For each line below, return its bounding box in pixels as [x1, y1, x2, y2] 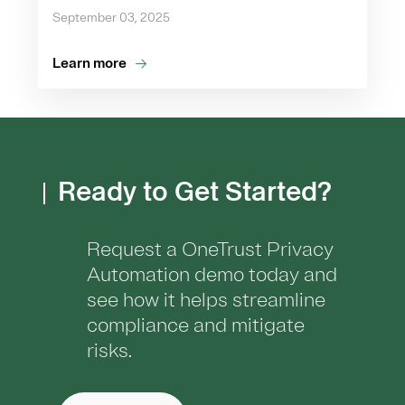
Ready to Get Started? [58, 171, 338, 211]
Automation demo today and [87, 261, 337, 287]
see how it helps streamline [87, 287, 325, 313]
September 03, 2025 [52, 9, 170, 25]
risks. [87, 337, 132, 363]
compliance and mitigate [87, 312, 305, 338]
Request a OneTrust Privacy [87, 236, 334, 262]
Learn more [52, 53, 127, 72]
